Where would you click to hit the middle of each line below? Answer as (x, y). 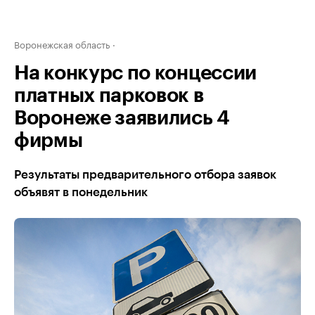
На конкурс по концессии (136, 73)
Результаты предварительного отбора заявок (145, 175)
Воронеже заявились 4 (122, 118)
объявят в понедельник (81, 192)
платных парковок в (109, 96)
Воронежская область (62, 44)
